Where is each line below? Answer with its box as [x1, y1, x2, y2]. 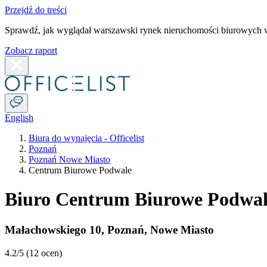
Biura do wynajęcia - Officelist [29, 133, 144, 143]
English [5, 113, 33, 123]
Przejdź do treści [5, 5, 67, 15]
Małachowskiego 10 [5, 223, 101, 236]
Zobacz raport [5, 45, 57, 55]
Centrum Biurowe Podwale [29, 165, 132, 175]
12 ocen [29, 247, 59, 258]
